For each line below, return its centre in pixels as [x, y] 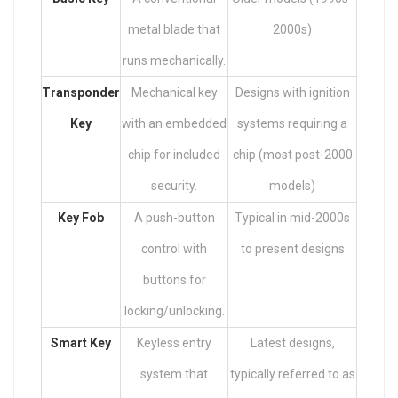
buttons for [174, 280]
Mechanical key [174, 93]
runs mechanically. [174, 61]
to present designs [292, 249]
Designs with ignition [292, 93]
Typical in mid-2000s [292, 218]
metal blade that [174, 30]
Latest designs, [292, 343]
